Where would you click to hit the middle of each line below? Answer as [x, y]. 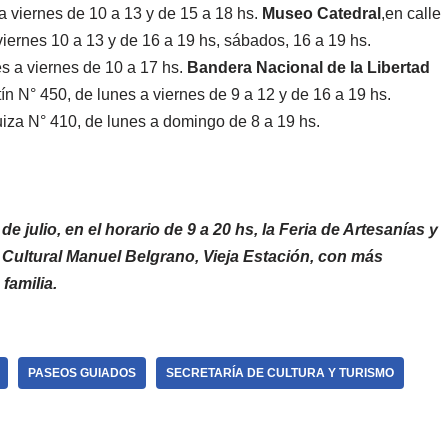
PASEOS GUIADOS [82, 372]
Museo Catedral [321, 13]
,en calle [411, 13]
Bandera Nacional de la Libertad [308, 67]
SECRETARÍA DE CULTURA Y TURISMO [280, 372]
